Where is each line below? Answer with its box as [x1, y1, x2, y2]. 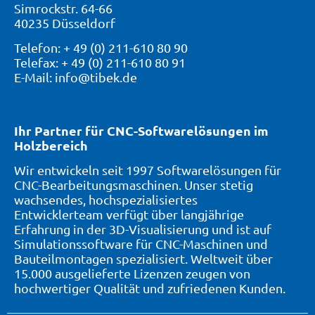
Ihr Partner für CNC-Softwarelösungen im [14, 122, 269, 139]
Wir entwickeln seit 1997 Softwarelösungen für [14, 162, 281, 178]
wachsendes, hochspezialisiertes [14, 192, 198, 207]
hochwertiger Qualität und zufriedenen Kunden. [14, 281, 285, 296]
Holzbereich [14, 136, 88, 153]
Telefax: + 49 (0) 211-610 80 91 [14, 55, 186, 70]
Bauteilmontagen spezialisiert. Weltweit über [14, 251, 273, 266]
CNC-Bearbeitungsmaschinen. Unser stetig [14, 177, 253, 193]
